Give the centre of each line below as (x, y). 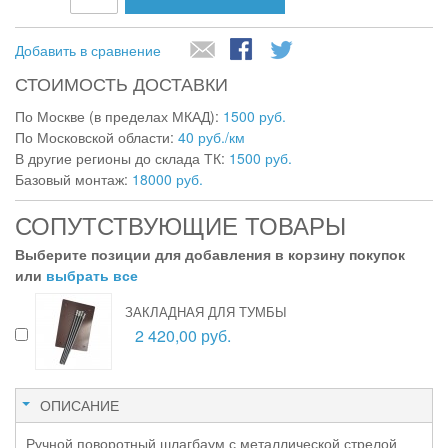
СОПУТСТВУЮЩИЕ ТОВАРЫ (180, 224)
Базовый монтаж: (73, 178)
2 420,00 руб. (183, 335)
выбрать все (92, 274)
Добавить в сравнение (88, 49)
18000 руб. (167, 178)
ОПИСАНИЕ (79, 404)
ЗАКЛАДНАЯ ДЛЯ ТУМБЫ (206, 311)
